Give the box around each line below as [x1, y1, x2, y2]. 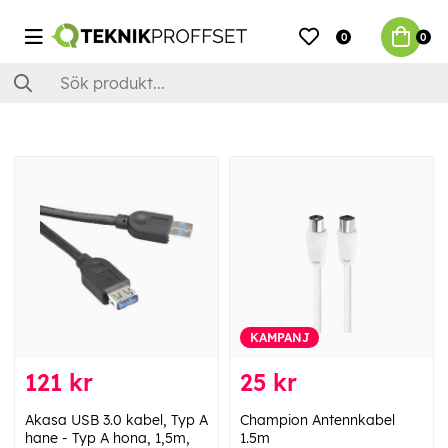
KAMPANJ [249, 330, 310, 346]
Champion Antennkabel [240, 411, 395, 430]
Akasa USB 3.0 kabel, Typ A [25, 411, 208, 430]
